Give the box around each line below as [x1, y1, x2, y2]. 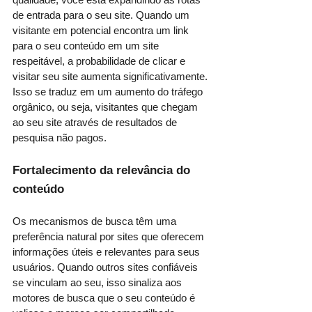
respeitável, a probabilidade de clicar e [13, 54, 188, 67]
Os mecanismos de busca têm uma [13, 214, 179, 227]
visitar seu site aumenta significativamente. [13, 70, 210, 82]
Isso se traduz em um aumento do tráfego [13, 85, 205, 97]
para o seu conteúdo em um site [13, 39, 162, 52]
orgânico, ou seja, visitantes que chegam [13, 100, 201, 113]
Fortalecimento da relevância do [13, 163, 194, 177]
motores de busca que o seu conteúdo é [13, 291, 198, 304]
